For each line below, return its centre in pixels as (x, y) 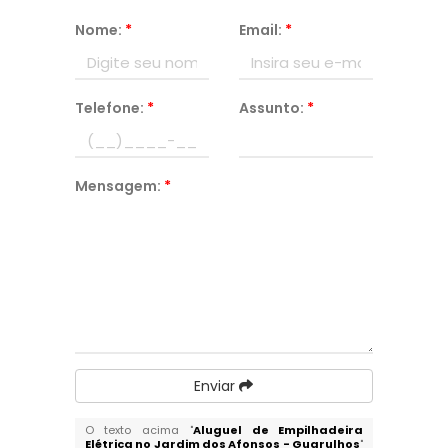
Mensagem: (119, 186)
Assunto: (272, 108)
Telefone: (110, 108)
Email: (261, 30)
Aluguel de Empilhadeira (278, 430)
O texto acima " (138, 430)
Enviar (217, 386)
